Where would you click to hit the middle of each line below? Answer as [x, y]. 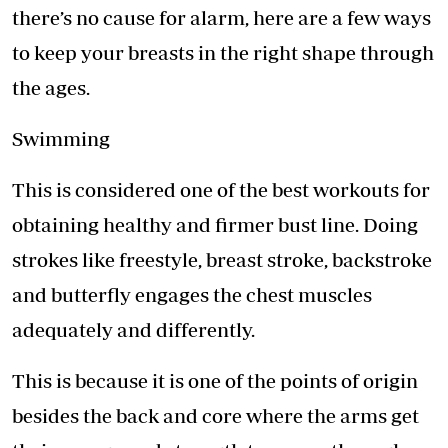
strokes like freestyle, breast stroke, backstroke [222, 260]
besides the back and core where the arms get [215, 416]
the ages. [51, 88]
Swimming [61, 139]
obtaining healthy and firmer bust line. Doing [215, 225]
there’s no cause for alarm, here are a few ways [221, 18]
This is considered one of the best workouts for [221, 190]
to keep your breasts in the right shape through [223, 53]
